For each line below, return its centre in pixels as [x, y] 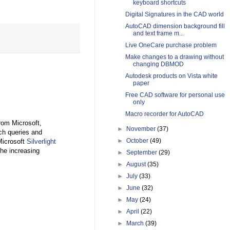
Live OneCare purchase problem [171, 45]
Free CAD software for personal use [175, 95]
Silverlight [41, 141]
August [137, 165]
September [143, 153]
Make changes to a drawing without [174, 57]
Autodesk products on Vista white [171, 76]
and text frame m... [158, 34]
